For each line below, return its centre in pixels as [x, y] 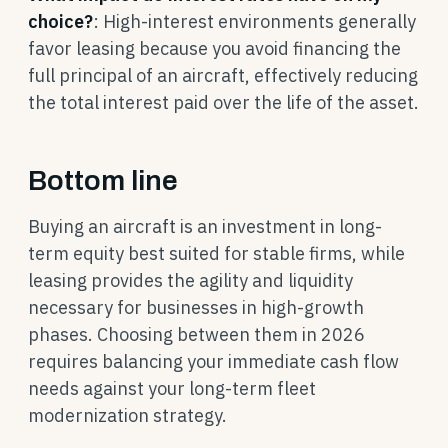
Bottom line [103, 180]
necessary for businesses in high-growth [196, 307]
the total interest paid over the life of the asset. [223, 102]
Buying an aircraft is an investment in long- [205, 226]
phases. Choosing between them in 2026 [196, 334]
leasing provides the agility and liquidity [190, 280]
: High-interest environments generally [254, 21]
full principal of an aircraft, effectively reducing [223, 75]
